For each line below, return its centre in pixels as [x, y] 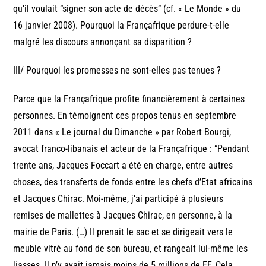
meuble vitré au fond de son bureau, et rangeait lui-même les [131, 248]
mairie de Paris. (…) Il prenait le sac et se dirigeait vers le [123, 232]
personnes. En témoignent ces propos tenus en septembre [125, 115]
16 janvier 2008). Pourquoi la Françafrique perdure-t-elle [121, 25]
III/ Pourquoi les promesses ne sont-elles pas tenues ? [117, 70]
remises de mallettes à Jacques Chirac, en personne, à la [123, 215]
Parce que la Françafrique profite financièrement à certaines [129, 99]
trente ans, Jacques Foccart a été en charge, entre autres [123, 165]
